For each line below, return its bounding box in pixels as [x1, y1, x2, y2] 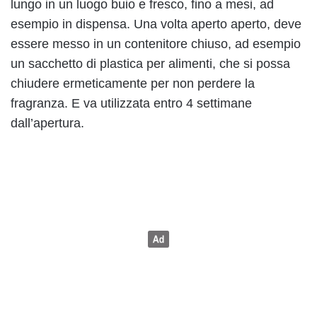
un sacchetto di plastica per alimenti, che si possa [11, 56, 290, 71]
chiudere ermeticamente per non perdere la [11, 76, 255, 91]
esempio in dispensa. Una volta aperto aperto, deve [11, 16, 301, 31]
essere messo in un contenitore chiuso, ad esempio [11, 36, 301, 51]
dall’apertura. [11, 115, 84, 130]
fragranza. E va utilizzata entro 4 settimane [11, 96, 252, 110]
